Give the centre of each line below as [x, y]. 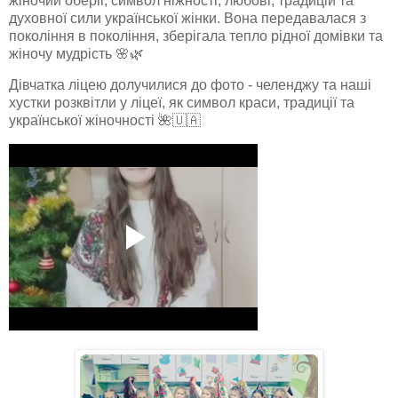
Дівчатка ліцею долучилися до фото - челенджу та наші [190, 85]
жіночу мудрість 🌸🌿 [76, 53]
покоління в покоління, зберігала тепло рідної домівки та [196, 36]
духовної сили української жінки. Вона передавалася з [187, 18]
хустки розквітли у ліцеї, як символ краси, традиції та [182, 103]
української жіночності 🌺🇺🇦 [105, 121]
